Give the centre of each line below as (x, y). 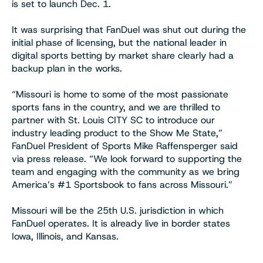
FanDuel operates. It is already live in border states (121, 223)
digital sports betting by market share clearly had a (123, 55)
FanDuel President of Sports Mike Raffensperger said (125, 146)
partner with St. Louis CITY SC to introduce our (113, 120)
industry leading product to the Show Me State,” (117, 133)
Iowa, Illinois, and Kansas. (65, 236)
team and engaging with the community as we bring (126, 171)
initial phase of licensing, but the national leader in (119, 42)
